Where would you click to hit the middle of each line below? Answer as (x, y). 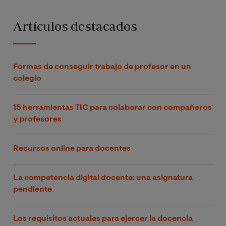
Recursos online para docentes (72, 149)
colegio (27, 78)
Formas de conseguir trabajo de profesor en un (102, 67)
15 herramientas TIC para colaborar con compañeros (112, 108)
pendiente (33, 190)
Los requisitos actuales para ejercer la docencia (103, 219)
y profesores (37, 119)
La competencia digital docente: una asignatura (103, 178)
